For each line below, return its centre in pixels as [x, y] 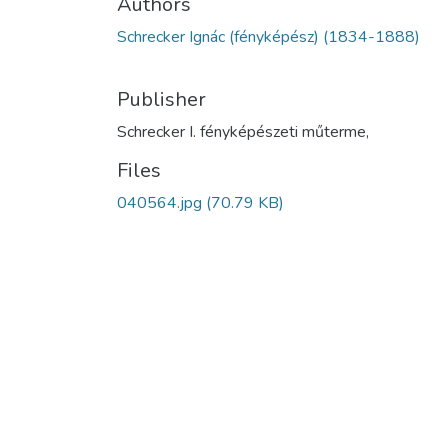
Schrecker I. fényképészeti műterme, [243, 131]
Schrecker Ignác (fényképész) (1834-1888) [268, 36]
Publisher [161, 99]
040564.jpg [159, 202]
